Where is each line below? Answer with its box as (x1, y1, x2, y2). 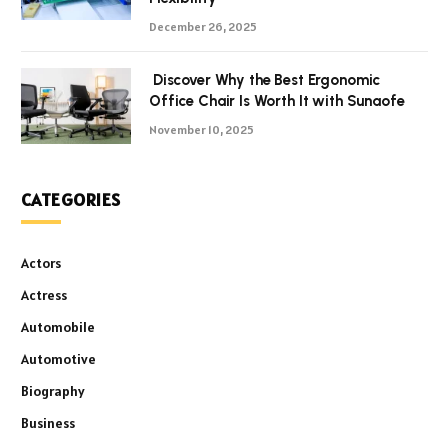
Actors (21, 253, 61, 272)
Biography (21, 381, 85, 400)
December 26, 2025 (149, 18, 257, 34)
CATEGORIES (21, 187, 121, 211)
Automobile (21, 317, 95, 336)
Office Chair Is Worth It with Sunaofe (149, 91, 405, 110)
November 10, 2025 (149, 121, 254, 137)
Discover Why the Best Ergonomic (149, 70, 381, 89)
